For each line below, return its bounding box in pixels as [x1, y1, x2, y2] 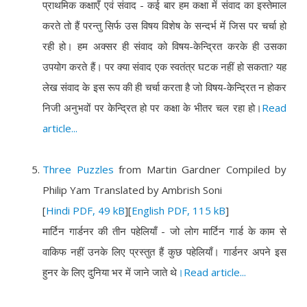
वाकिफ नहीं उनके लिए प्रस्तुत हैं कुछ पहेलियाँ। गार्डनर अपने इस [42, 245, 286, 258]
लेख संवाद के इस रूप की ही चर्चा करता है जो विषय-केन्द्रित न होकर [42, 80, 286, 94]
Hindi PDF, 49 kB [46, 204, 125, 217]
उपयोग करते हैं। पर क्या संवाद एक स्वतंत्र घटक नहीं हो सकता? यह [42, 60, 286, 73]
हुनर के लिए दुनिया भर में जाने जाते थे [42, 265, 177, 279]
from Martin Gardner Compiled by [119, 162, 286, 176]
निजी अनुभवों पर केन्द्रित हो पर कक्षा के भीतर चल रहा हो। [42, 101, 262, 114]
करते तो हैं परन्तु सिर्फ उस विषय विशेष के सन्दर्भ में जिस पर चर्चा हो [42, 19, 286, 32]
